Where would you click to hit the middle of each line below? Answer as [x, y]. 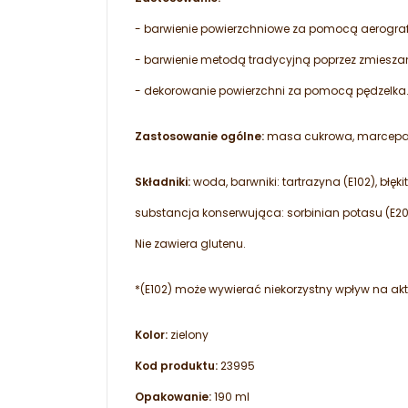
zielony [188, 335]
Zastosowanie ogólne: [199, 137]
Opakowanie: [173, 397]
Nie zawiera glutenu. [192, 244]
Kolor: [151, 335]
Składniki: [163, 182]
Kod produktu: [178, 366]
